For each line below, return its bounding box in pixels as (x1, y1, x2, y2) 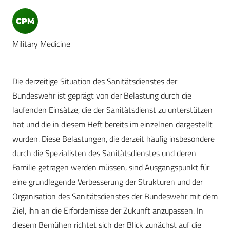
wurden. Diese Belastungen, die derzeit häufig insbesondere (12, 132, 215, 145)
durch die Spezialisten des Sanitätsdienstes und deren (12, 147, 196, 160)
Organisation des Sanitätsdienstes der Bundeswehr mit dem (12, 190, 218, 203)
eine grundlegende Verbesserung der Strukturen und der (12, 176, 203, 188)
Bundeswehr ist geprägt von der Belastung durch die (12, 89, 191, 102)
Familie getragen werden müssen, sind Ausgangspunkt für (12, 161, 209, 174)
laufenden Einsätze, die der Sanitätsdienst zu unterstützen (12, 104, 213, 117)
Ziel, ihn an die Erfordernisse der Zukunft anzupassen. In (12, 204, 203, 217)
